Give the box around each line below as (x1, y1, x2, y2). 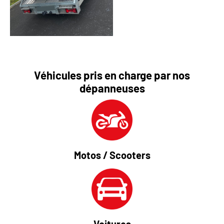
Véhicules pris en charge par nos (34, 68, 190, 82)
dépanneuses (79, 81, 145, 95)
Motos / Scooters (73, 148, 150, 161)
